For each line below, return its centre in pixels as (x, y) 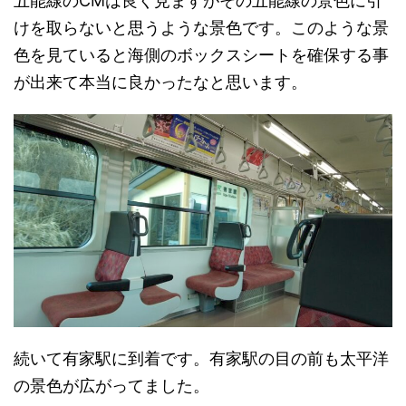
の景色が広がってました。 (111, 386)
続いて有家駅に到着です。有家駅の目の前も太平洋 (201, 359)
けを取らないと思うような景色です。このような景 (201, 28)
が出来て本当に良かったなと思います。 (160, 82)
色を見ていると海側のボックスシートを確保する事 (201, 55)
